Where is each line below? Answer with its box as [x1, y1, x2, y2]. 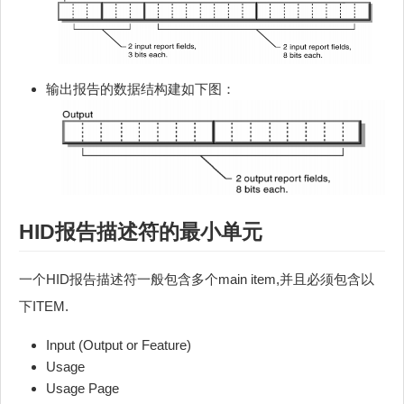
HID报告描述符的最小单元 [19, 219, 262, 243]
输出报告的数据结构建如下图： [46, 80, 235, 96]
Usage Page [46, 380, 119, 396]
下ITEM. [19, 298, 69, 314]
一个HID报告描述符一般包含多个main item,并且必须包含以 [19, 271, 374, 287]
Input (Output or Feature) [46, 336, 191, 353]
